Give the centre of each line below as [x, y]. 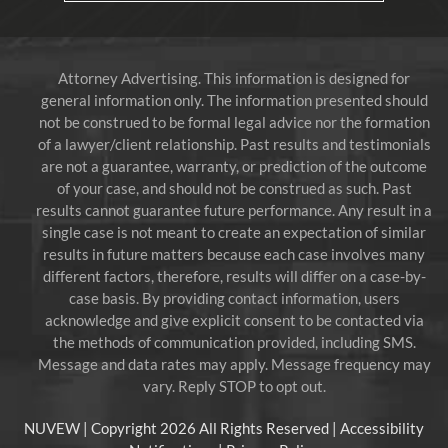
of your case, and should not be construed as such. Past [234, 187]
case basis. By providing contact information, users [234, 297]
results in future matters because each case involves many [234, 253]
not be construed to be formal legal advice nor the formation [234, 121]
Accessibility [382, 427]
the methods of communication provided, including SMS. [234, 341]
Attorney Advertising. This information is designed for [234, 77]
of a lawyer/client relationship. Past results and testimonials [234, 143]
